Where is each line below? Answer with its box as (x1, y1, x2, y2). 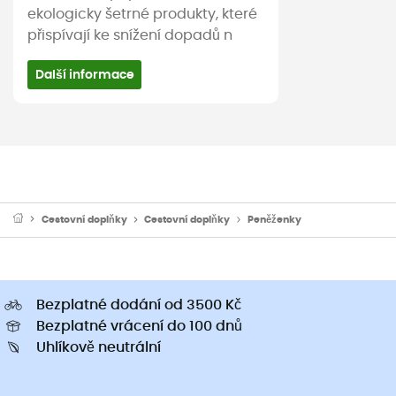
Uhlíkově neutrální (36, 339, 161, 354)
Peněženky (247, 214, 301, 225)
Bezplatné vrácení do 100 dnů (36, 318, 242, 333)
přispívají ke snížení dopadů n (27, 28, 232, 43)
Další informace (34, 68, 134, 82)
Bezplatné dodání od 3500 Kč (36, 297, 241, 312)
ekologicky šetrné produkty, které (27, 7, 257, 22)
